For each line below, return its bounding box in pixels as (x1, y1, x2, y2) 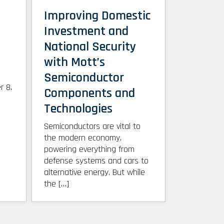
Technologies (43, 100, 112, 117)
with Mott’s (43, 54, 105, 71)
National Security (43, 38, 136, 55)
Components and (43, 85, 135, 102)
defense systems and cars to (43, 155, 148, 167)
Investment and (43, 23, 128, 40)
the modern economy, (43, 132, 121, 144)
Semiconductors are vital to (43, 120, 140, 132)
